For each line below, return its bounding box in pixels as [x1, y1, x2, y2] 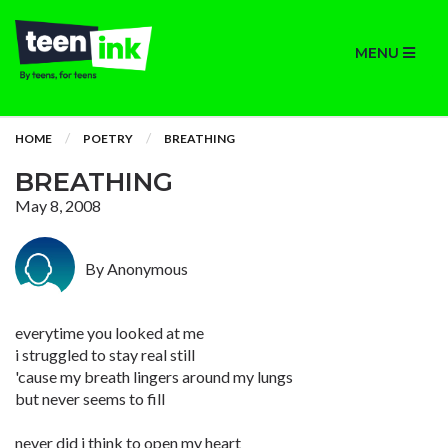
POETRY [83, 131, 133, 146]
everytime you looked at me [15, 323, 204, 342]
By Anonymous [85, 259, 188, 278]
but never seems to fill [15, 389, 165, 408]
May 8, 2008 [15, 196, 101, 215]
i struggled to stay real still [15, 345, 195, 364]
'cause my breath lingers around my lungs [15, 367, 293, 386]
